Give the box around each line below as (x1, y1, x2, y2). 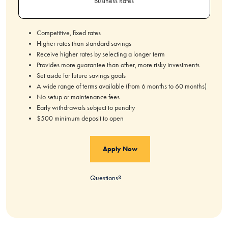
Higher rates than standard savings (36, 39, 133, 48)
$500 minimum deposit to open (36, 114, 125, 123)
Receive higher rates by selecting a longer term (36, 50, 166, 59)
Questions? (90, 174, 121, 182)
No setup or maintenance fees (36, 93, 121, 101)
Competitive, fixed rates (36, 28, 102, 37)
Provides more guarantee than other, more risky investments (36, 61, 201, 69)
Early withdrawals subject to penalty (36, 103, 136, 112)
